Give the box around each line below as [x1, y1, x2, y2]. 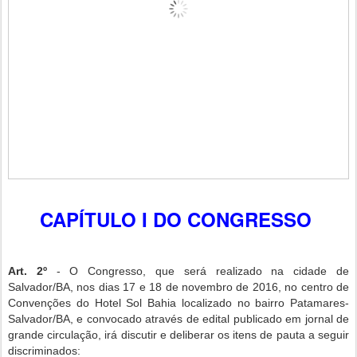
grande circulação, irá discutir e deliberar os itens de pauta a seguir [8, 328, 349, 342]
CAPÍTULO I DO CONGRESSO [40, 206, 312, 233]
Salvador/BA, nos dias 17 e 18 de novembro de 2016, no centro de [8, 280, 349, 294]
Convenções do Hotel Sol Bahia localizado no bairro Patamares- [8, 296, 349, 310]
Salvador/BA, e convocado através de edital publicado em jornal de [8, 312, 349, 326]
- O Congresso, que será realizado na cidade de [46, 265, 350, 278]
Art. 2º [8, 265, 47, 278]
